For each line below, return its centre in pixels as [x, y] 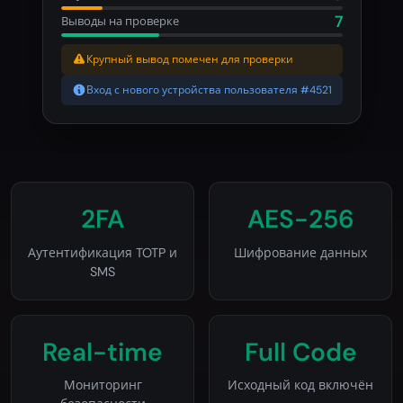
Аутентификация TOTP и [103, 252]
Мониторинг [103, 385]
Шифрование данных [300, 252]
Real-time [103, 352]
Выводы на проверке [120, 22]
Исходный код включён [300, 385]
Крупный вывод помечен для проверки [189, 59]
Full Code [300, 352]
